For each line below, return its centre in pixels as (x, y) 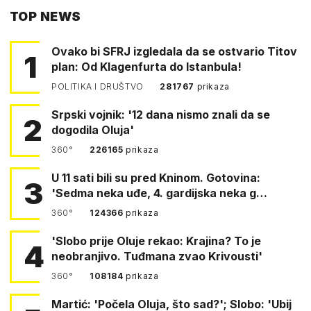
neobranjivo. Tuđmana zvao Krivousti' (157, 256)
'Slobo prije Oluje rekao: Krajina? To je (156, 241)
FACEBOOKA (152, 17)
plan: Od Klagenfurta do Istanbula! (146, 66)
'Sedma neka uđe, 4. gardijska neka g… (159, 193)
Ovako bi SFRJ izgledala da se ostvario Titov (174, 51)
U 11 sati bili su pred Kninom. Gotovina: (91, 177)
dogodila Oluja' (93, 129)
